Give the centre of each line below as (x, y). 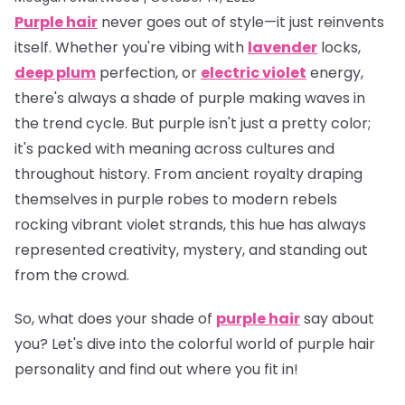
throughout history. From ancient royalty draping (188, 174)
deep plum (55, 72)
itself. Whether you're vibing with (131, 47)
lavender (283, 47)
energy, (335, 72)
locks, (339, 47)
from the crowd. (72, 275)
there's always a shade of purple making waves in (190, 98)
